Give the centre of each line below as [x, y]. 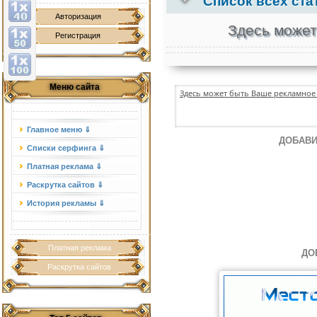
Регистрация [78, 35]
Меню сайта [75, 87]
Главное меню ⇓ [59, 129]
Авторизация [78, 16]
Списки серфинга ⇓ [66, 148]
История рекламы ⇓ [66, 203]
